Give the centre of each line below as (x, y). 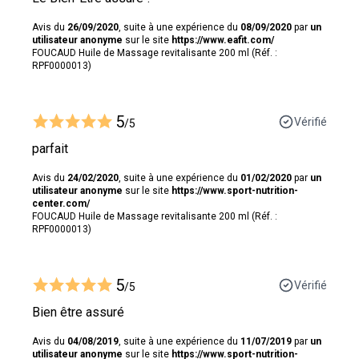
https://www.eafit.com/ (223, 40)
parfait (50, 148)
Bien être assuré (78, 312)
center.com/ (61, 203)
